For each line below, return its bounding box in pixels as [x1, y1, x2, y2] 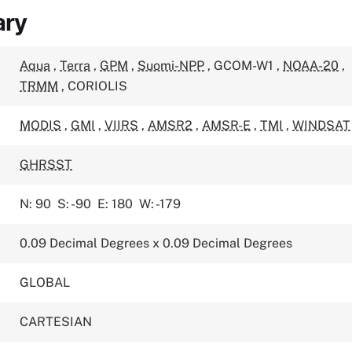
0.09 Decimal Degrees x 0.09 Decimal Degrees [20, 236, 293, 251]
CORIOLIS [68, 79, 128, 93]
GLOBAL [20, 275, 71, 290]
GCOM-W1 [214, 58, 277, 73]
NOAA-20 [283, 58, 339, 73]
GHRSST [20, 157, 73, 172]
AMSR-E [202, 118, 251, 133]
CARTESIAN [20, 314, 93, 329]
